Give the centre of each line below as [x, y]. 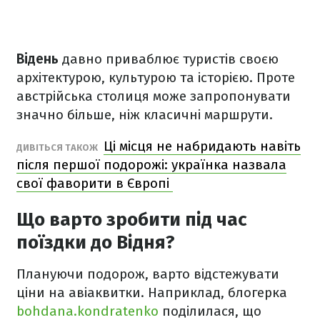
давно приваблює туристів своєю [169, 59]
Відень [37, 59]
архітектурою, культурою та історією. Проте [156, 77]
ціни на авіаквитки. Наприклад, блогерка [152, 292]
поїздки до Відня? [96, 242]
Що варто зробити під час [132, 220]
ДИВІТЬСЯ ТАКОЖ [58, 147]
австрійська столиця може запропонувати [154, 96]
